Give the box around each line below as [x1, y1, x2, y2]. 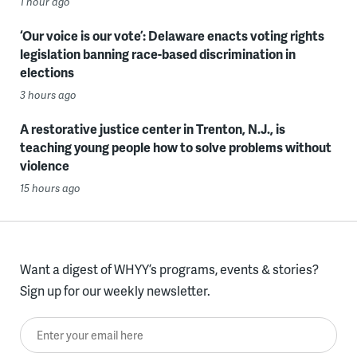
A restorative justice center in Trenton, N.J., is [19, 120, 285, 139]
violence [19, 156, 69, 175]
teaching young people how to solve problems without [19, 138, 331, 157]
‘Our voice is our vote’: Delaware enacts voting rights [19, 26, 324, 45]
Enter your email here [19, 319, 142, 338]
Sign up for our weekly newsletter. [19, 281, 210, 300]
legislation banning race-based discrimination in [19, 45, 296, 64]
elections [19, 63, 74, 82]
